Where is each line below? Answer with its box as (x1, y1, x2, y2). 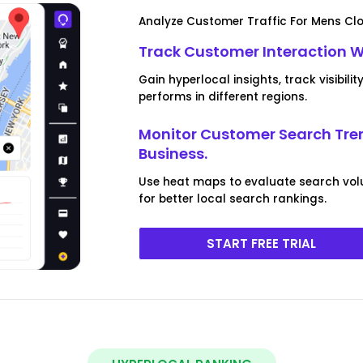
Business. (139, 143, 208, 164)
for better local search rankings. (139, 190, 327, 207)
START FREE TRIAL (207, 234, 317, 252)
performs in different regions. (139, 88, 308, 105)
